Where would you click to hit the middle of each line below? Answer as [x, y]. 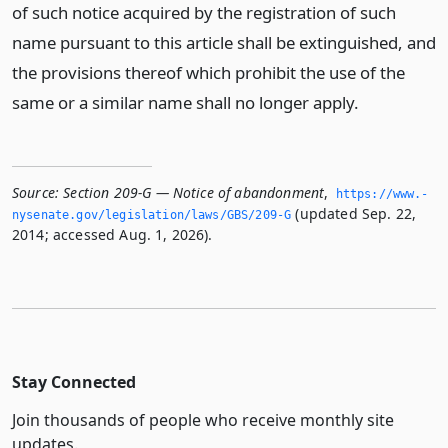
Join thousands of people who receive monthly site [203, 420]
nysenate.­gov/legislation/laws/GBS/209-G [152, 215]
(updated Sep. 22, [354, 213]
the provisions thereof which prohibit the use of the [208, 72]
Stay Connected [74, 382]
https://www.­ [382, 194]
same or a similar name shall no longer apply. [185, 102]
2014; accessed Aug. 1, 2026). [112, 234]
